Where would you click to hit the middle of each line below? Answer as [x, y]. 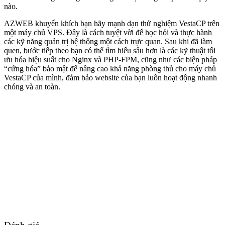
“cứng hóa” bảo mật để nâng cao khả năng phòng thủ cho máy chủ [110, 69]
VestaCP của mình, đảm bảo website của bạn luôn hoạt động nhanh [110, 78]
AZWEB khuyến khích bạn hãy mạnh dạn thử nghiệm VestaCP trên [112, 24]
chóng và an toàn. [32, 87]
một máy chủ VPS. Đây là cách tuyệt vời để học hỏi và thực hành [108, 33]
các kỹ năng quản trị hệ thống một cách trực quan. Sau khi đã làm [108, 42]
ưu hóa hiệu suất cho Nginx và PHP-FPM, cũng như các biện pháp [110, 60]
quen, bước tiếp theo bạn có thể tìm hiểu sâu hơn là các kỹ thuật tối [110, 51]
